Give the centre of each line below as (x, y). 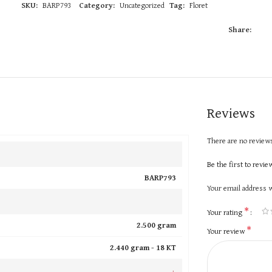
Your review (226, 231)
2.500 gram (156, 225)
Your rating (225, 212)
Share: (240, 29)
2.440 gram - (133, 247)
